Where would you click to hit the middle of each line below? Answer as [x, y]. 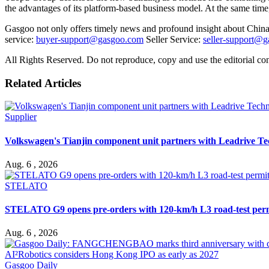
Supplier [21, 117]
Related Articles [43, 83]
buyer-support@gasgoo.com [90, 39]
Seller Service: [173, 39]
